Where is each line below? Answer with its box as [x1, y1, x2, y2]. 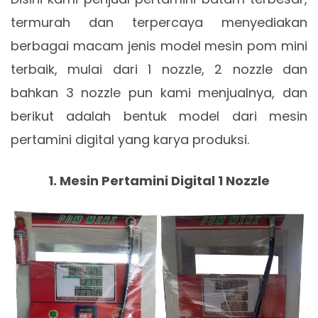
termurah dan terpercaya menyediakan [11, 13, 307, 31]
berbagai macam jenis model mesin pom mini [11, 37, 307, 55]
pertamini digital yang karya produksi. [11, 131, 249, 148]
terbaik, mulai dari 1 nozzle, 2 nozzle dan [11, 60, 307, 78]
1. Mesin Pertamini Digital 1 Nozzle [48, 172, 270, 190]
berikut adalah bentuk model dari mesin [11, 107, 307, 125]
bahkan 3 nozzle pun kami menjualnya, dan [11, 84, 307, 102]
